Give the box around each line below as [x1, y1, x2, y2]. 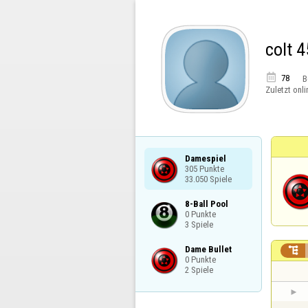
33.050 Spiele [184, 173, 232, 184]
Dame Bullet [184, 243, 232, 254]
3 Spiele [184, 219, 213, 230]
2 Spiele [184, 264, 213, 275]
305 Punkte [184, 163, 224, 174]
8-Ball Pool [184, 198, 228, 209]
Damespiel [184, 153, 226, 164]
